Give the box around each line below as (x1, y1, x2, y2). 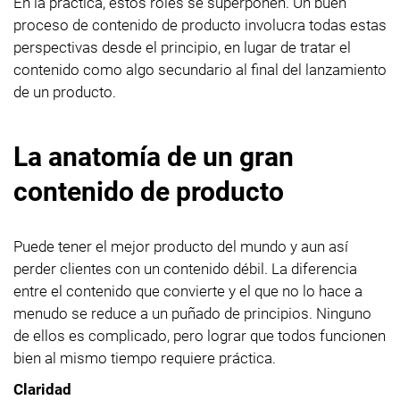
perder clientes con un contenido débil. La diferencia (13, 259, 357, 278)
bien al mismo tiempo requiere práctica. (13, 348, 276, 367)
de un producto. (13, 82, 116, 101)
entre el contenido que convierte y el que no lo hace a (13, 281, 362, 300)
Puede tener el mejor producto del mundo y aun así (13, 237, 348, 255)
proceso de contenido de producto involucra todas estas (13, 15, 387, 34)
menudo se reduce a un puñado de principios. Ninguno (13, 304, 371, 322)
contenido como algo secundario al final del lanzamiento (13, 60, 387, 79)
